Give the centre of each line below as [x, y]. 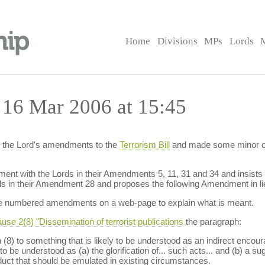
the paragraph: [212, 222]
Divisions [177, 41]
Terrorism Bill [144, 145]
